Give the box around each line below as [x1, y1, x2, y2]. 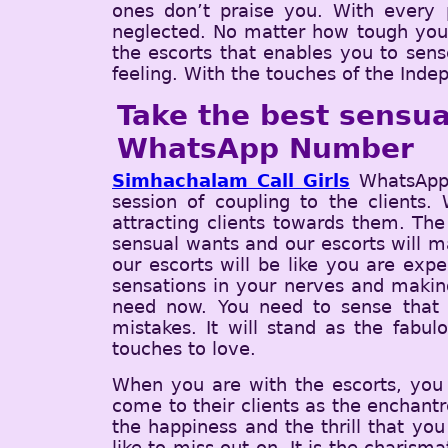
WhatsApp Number [117, 131, 414, 165]
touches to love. [112, 337, 256, 359]
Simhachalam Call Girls [112, 169, 350, 191]
